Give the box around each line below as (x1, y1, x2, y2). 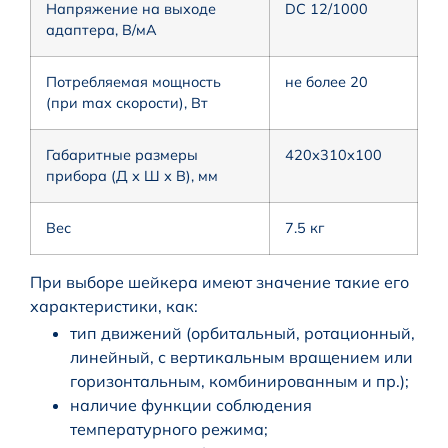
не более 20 (285, 73, 368, 92)
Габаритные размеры (46, 146, 198, 165)
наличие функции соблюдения (70, 395, 312, 416)
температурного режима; (70, 419, 268, 440)
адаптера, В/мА (46, 21, 157, 40)
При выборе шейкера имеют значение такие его (30, 272, 409, 293)
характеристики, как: (30, 296, 198, 317)
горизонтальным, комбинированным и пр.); (70, 371, 409, 392)
